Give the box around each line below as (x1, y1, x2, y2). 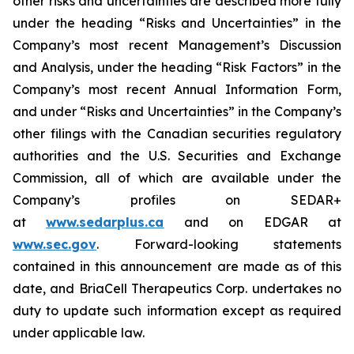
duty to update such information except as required (13, 303, 341, 318)
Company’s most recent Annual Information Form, (13, 81, 341, 97)
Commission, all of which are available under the (13, 170, 341, 186)
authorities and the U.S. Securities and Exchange (13, 148, 341, 164)
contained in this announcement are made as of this (13, 258, 341, 274)
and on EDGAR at (164, 214, 342, 230)
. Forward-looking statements (96, 236, 341, 252)
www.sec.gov (13, 236, 96, 252)
